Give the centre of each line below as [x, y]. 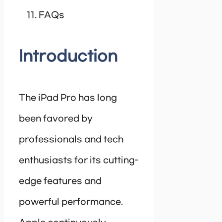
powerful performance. [71, 202]
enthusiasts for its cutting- [79, 160]
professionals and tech [71, 139]
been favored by [56, 119]
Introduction [68, 56]
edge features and [60, 181]
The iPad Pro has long [68, 98]
